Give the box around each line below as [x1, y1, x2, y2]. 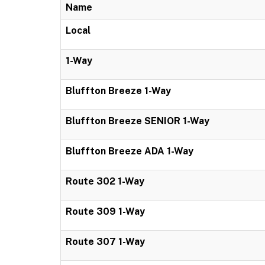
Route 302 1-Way [66, 176, 144, 187]
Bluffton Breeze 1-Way [66, 85, 171, 96]
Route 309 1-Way [66, 206, 145, 217]
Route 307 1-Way [66, 236, 145, 247]
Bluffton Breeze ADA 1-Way [66, 146, 193, 157]
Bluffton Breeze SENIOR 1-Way [66, 115, 209, 127]
